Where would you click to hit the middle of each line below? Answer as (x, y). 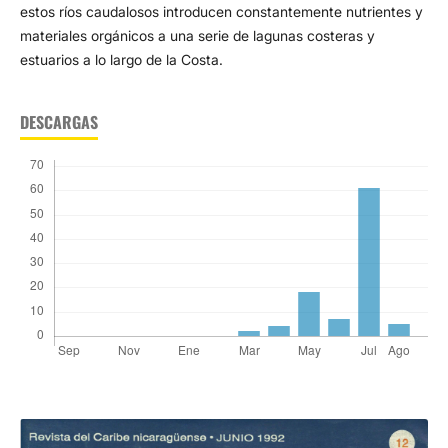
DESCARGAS (58, 122)
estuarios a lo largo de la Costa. (121, 60)
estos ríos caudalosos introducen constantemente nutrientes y (221, 12)
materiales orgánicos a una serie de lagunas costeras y (197, 36)
